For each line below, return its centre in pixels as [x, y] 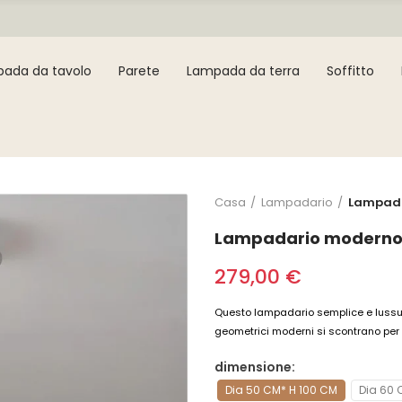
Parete [140, 71]
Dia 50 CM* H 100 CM [281, 390]
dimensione [253, 367]
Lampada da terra [244, 71]
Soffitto [351, 71]
